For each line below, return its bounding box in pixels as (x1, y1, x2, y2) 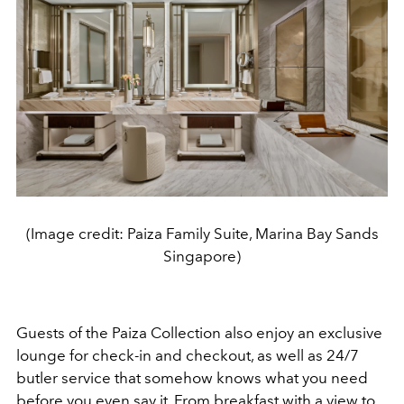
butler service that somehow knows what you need (16, 369, 368, 388)
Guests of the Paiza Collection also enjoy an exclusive (16, 324, 382, 343)
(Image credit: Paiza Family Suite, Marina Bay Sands (25, 225, 379, 243)
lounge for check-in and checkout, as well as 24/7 (16, 346, 359, 365)
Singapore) (163, 247, 241, 266)
